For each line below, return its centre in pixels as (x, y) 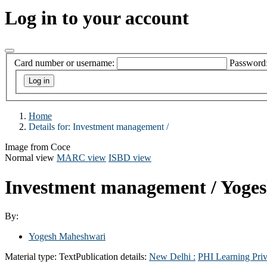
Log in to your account (97, 18)
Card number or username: (64, 63)
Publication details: (112, 256)
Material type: (32, 256)
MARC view (81, 158)
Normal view (30, 158)
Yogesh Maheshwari (67, 236)
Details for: (51, 127)
